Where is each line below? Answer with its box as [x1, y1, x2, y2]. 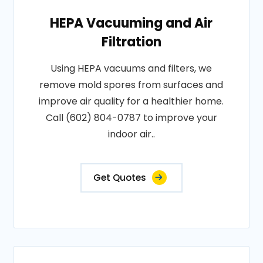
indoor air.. [107, 127, 155, 141]
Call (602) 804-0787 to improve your [45, 111, 217, 124]
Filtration [101, 33, 161, 51]
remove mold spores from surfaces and [39, 78, 224, 92]
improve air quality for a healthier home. [39, 95, 224, 108]
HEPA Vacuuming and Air [50, 14, 213, 32]
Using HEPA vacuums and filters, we [50, 62, 213, 75]
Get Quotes [93, 171, 146, 184]
